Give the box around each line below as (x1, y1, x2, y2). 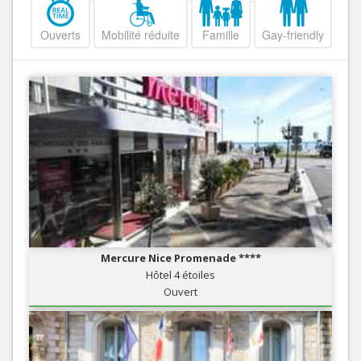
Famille (202, 27, 239, 44)
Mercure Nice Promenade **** (100, 250, 261, 265)
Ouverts (40, 27, 81, 44)
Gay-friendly (262, 27, 324, 44)
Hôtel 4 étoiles (146, 267, 215, 282)
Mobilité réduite (102, 27, 180, 44)
